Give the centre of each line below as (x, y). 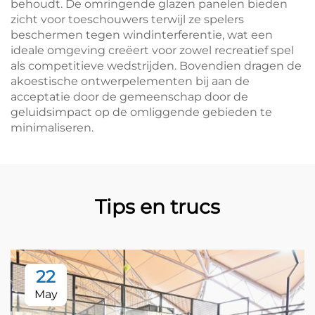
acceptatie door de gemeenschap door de (129, 97)
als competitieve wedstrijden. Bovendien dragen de (156, 66)
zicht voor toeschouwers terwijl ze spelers (127, 19)
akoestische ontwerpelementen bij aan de (130, 81)
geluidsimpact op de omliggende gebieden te (141, 112)
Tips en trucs (157, 207)
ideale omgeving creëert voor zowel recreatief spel (152, 50)
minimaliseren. (52, 128)
